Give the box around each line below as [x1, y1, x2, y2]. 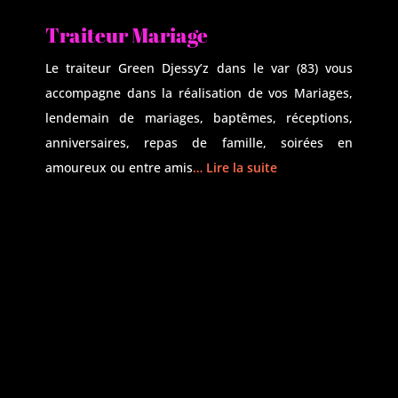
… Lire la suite [193, 159, 278, 176]
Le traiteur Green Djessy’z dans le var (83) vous [45, 60, 353, 76]
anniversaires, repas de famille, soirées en [45, 134, 353, 151]
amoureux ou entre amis [45, 159, 194, 176]
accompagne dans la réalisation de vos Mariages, [45, 84, 353, 101]
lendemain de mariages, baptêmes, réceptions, [45, 109, 353, 126]
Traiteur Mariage [45, 21, 209, 49]
